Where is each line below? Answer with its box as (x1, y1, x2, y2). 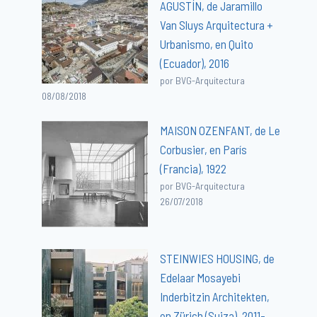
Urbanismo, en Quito (160, 36, 254, 51)
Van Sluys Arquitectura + (160, 17, 274, 32)
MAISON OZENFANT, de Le (160, 122, 281, 137)
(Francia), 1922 (160, 161, 227, 175)
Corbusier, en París (160, 142, 248, 156)
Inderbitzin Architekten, (160, 289, 270, 304)
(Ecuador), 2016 (160, 55, 230, 70)
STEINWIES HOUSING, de (160, 250, 275, 265)
